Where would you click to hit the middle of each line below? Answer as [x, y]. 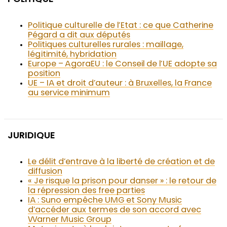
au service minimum [69, 93]
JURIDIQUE [32, 137]
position [44, 74]
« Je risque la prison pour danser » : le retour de [122, 182]
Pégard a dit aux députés [79, 36]
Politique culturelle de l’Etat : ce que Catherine [121, 26]
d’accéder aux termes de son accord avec [115, 211]
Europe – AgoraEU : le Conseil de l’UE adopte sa [123, 65]
